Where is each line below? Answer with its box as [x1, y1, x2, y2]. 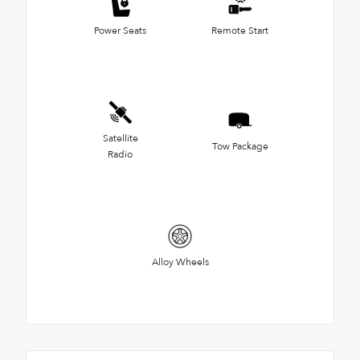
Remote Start [211, 23, 268, 37]
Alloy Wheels [151, 255, 209, 268]
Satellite [102, 131, 138, 145]
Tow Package [211, 139, 268, 153]
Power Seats [94, 23, 146, 37]
